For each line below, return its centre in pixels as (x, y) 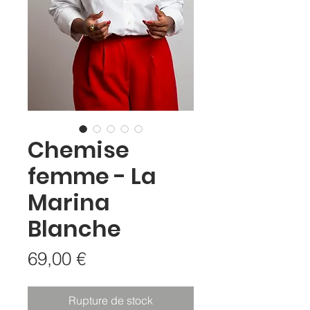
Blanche (74, 229)
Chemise (79, 150)
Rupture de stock (111, 301)
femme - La (92, 176)
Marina (69, 203)
